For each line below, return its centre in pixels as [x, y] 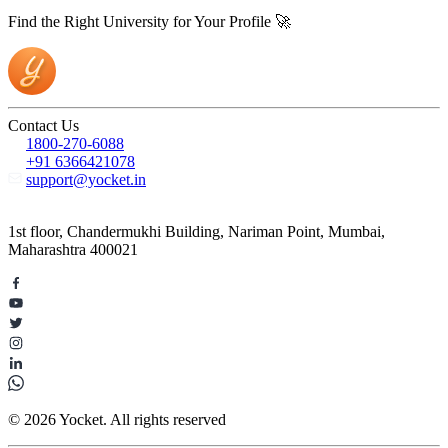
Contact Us [43, 126]
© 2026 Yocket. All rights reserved [117, 420]
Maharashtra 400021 [73, 250]
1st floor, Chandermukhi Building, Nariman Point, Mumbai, [196, 232]
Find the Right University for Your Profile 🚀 [149, 22]
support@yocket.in [86, 180]
